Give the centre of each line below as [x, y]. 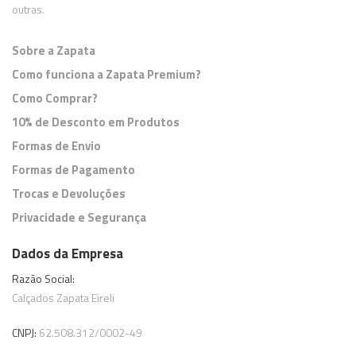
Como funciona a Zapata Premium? [106, 75]
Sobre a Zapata [54, 51]
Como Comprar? [55, 99]
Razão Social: [43, 279]
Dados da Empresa [68, 254]
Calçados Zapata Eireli [63, 298]
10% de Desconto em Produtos [96, 122]
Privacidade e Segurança [79, 218]
